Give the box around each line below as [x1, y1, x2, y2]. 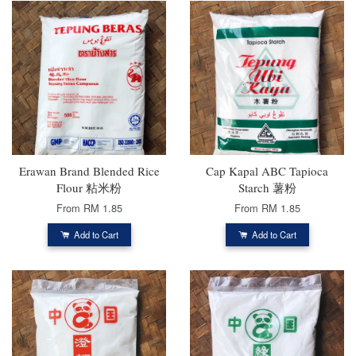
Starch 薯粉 [238, 179, 296, 195]
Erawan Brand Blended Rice [18, 162, 160, 179]
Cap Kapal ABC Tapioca [206, 162, 328, 179]
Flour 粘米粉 [56, 179, 122, 195]
